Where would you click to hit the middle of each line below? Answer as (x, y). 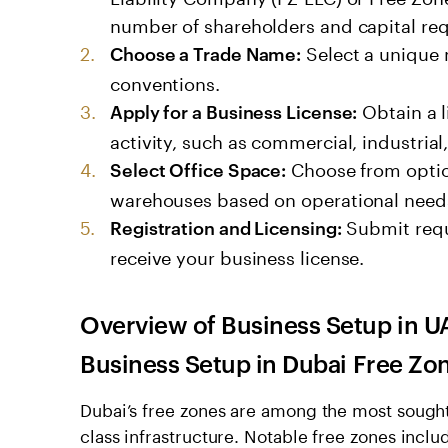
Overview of (151, 323)
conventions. (165, 80)
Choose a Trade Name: (206, 52)
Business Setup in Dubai (213, 362)
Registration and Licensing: (226, 226)
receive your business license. (237, 254)
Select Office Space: (198, 168)
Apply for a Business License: (234, 110)
